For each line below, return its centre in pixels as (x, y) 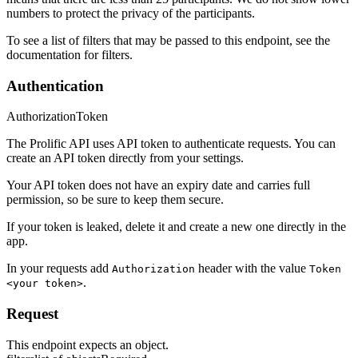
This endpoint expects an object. (88, 344)
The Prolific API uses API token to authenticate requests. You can (171, 144)
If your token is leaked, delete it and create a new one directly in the (176, 227)
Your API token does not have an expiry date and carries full (158, 185)
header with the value (252, 268)
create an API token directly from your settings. (125, 158)
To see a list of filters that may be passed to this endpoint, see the (168, 40)
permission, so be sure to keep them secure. (115, 200)
